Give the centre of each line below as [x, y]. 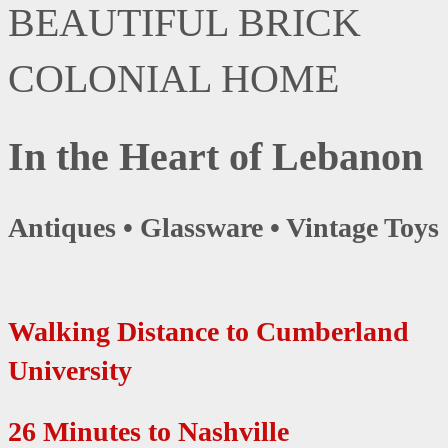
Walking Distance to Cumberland [208, 331]
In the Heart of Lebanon [215, 157]
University [70, 370]
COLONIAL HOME [173, 79]
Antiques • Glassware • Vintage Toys [223, 227]
